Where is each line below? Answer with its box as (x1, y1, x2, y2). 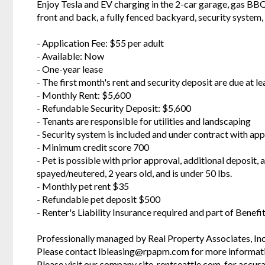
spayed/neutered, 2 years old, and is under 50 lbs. (37, 167, 232, 179)
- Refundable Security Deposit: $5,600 (37, 102, 191, 114)
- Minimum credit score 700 (37, 141, 149, 153)
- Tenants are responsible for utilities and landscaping (37, 115, 251, 127)
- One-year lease (37, 63, 103, 75)
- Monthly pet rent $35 (37, 180, 129, 192)
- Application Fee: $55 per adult (37, 37, 164, 49)
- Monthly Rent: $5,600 (37, 89, 131, 101)
